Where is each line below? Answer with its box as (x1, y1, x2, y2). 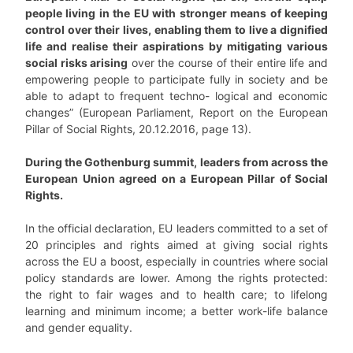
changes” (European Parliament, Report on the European (25, 105, 328, 119)
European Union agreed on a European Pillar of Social (25, 171, 328, 185)
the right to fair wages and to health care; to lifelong (25, 287, 328, 301)
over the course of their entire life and (128, 55, 329, 69)
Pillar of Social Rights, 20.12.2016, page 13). (25, 121, 251, 136)
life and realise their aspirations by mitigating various (25, 39, 328, 53)
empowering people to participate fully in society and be (25, 72, 328, 86)
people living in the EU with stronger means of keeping (25, 6, 328, 20)
